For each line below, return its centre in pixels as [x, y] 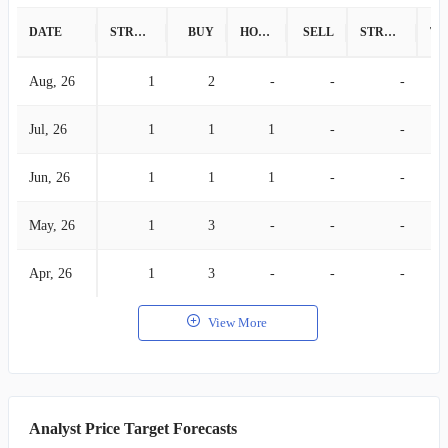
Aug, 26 [52, 81]
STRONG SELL [390, 32]
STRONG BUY [140, 32]
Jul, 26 [48, 129]
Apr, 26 [50, 273]
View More [237, 322]
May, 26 [52, 225]
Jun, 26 [49, 177]
